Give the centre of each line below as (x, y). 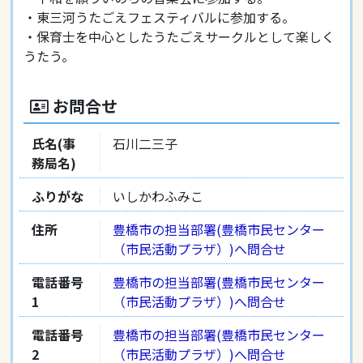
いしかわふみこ (158, 196)
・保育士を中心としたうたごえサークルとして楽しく (179, 37)
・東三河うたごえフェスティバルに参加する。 (159, 17)
